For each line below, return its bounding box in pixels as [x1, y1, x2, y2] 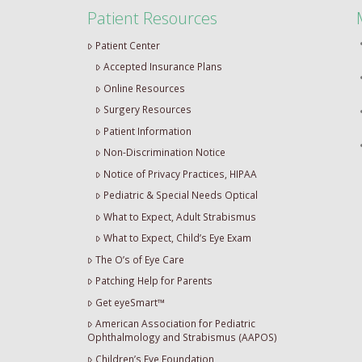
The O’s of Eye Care [95, 252, 184, 266]
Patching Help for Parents [95, 274, 213, 288]
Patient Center [95, 38, 160, 52]
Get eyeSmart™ [95, 295, 165, 309]
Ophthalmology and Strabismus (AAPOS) [87, 330, 277, 344]
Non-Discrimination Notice [103, 145, 225, 159]
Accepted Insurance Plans [103, 60, 222, 74]
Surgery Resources [103, 103, 192, 116]
